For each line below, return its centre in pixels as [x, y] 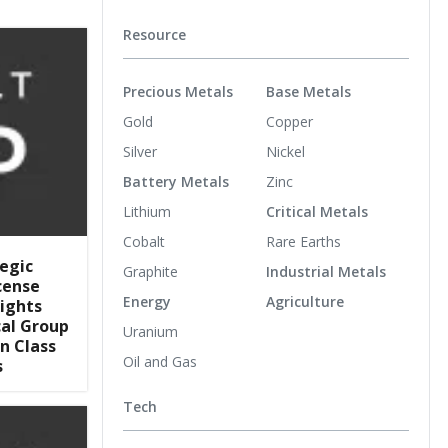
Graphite [150, 271]
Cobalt [144, 241]
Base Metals [308, 91]
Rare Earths [303, 241]
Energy [147, 301]
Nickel [285, 151]
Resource [154, 34]
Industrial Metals [326, 271]
